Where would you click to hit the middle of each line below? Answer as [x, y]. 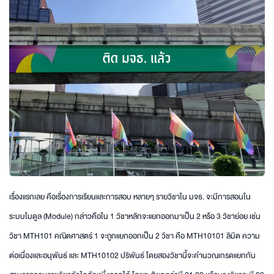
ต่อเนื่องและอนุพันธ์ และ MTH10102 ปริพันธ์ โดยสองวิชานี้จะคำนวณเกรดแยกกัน [132, 255]
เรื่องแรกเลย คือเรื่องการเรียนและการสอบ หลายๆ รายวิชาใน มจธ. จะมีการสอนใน [130, 197]
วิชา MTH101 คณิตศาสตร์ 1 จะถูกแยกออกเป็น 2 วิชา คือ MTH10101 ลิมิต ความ [135, 236]
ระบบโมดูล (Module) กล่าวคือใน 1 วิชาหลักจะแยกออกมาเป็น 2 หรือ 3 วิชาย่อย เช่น [135, 216]
